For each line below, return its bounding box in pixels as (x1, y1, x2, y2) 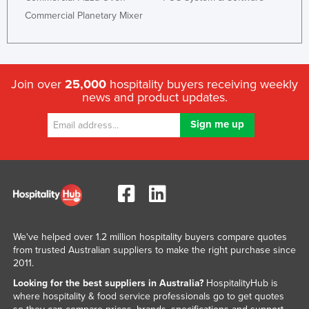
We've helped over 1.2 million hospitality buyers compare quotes (12, 230, 287, 243)
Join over (11, 77, 65, 92)
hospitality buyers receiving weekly (106, 77, 298, 92)
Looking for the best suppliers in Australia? (12, 277, 203, 289)
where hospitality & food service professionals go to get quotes (12, 290, 284, 302)
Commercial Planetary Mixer (25, 10, 143, 22)
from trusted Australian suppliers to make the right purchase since (12, 243, 296, 256)
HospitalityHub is (203, 277, 278, 289)
